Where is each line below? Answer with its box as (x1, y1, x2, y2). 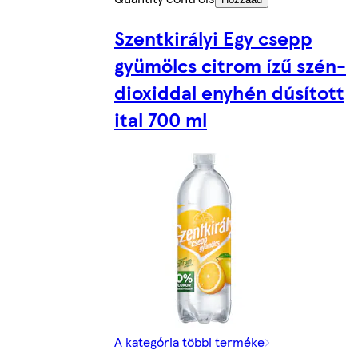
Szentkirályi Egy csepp (114, 24, 312, 52)
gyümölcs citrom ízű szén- (114, 51, 346, 79)
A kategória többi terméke (114, 332, 265, 352)
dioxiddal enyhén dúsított (114, 78, 344, 106)
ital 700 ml (114, 105, 207, 133)
